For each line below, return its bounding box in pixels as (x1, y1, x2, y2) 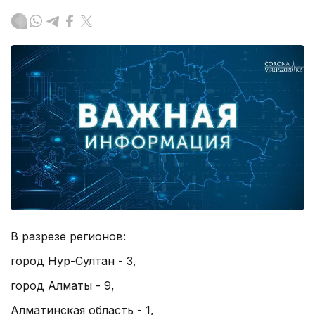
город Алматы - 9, (11, 278, 115, 293)
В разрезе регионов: (11, 229, 126, 244)
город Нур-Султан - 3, (11, 254, 136, 269)
